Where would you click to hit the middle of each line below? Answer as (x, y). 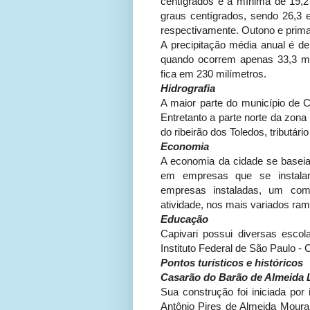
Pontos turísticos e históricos (232, 263)
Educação (184, 219)
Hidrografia (188, 89)
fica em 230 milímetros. (213, 74)
